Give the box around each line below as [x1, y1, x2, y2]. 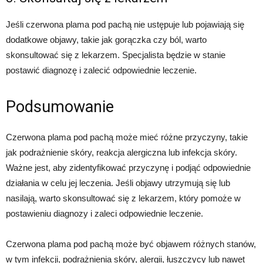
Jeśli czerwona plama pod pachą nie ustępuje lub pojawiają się [6, 19, 244, 29]
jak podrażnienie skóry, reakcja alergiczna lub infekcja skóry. [6, 147, 237, 157]
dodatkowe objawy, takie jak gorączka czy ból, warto [6, 35, 207, 45]
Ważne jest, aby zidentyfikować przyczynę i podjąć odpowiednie [6, 163, 251, 173]
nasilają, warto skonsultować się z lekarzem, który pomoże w [6, 193, 241, 203]
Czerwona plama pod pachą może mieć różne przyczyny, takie [6, 132, 248, 142]
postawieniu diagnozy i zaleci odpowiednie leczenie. [6, 208, 203, 218]
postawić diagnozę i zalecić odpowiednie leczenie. [6, 65, 197, 75]
